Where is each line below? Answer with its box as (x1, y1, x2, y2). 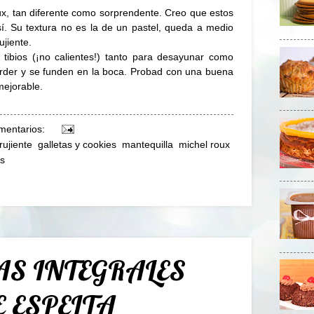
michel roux (179, 139, 230, 150)
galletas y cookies (38, 139, 116, 150)
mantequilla (122, 139, 173, 150)
